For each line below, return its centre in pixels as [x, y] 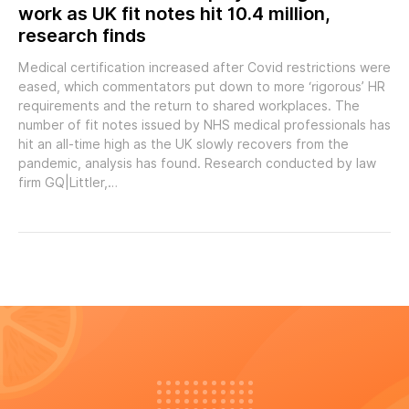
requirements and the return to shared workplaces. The [189, 106]
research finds [82, 36]
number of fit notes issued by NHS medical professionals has [204, 126]
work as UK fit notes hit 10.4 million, [174, 14]
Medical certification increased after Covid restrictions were [204, 68]
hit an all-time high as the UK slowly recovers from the [184, 145]
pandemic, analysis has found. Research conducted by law [197, 164]
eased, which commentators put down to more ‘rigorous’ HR [202, 87]
